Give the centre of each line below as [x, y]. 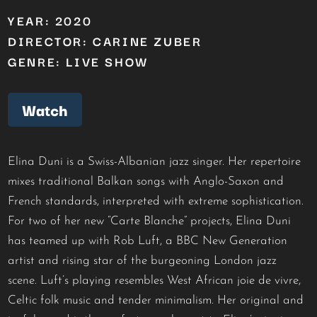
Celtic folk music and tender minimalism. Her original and [156, 300]
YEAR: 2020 [50, 20]
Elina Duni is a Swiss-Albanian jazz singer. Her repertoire [155, 161]
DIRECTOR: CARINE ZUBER [105, 40]
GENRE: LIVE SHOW [78, 61]
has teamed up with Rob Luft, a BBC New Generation [148, 241]
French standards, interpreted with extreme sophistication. [158, 201]
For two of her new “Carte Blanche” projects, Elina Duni [150, 221]
